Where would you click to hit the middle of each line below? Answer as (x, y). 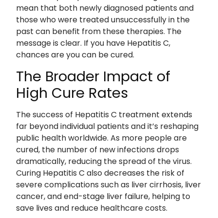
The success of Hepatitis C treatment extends (104, 114)
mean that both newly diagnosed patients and (105, 8)
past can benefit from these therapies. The (99, 32)
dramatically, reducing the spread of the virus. (104, 161)
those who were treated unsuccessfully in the (103, 20)
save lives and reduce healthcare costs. (91, 208)
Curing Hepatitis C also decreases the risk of (100, 173)
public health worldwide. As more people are (101, 138)
